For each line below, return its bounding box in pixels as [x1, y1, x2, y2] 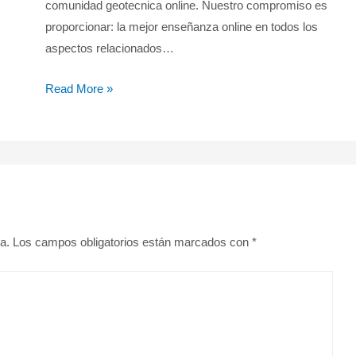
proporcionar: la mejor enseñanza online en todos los [44, 19, 318, 33]
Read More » [44, 81, 113, 95]
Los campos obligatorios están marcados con [13, 235, 252, 249]
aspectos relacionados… [44, 41, 174, 55]
